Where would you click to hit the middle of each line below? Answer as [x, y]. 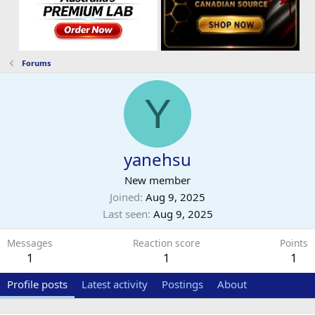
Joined [125, 197]
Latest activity [115, 284]
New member [157, 180]
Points [294, 243]
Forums [36, 63]
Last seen [125, 213]
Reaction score [166, 243]
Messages [30, 243]
